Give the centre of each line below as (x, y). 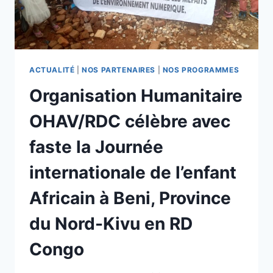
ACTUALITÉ (52, 69)
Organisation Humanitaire (136, 95)
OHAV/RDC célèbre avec (130, 121)
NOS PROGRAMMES (201, 69)
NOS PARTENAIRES (119, 69)
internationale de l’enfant (133, 172)
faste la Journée (96, 147)
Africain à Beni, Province (130, 198)
